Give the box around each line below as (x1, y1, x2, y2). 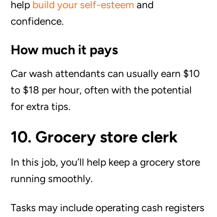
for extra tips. (11, 100, 71, 112)
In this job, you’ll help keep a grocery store (11, 155, 201, 168)
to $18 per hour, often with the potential (11, 83, 192, 96)
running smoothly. (11, 172, 93, 185)
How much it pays (11, 41, 119, 58)
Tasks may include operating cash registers (11, 201, 205, 214)
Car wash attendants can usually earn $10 (11, 67, 200, 79)
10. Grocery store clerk (11, 127, 178, 146)
